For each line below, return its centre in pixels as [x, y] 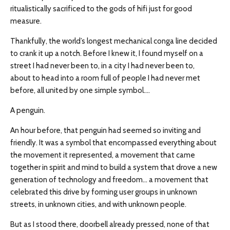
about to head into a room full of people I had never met [105, 78]
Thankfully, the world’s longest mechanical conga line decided [114, 41]
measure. [26, 21]
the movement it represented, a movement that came [103, 155]
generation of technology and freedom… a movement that [109, 180]
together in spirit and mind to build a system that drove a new [114, 167]
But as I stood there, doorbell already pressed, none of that [110, 224]
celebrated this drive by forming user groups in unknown [104, 192]
